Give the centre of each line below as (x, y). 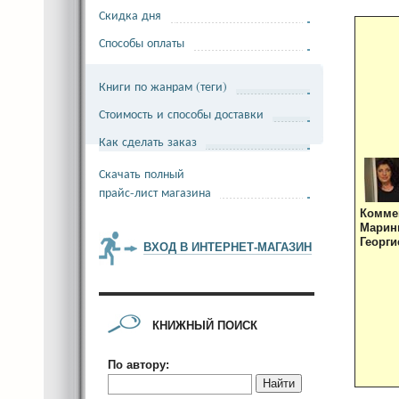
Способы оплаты (142, 42)
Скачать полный (142, 173)
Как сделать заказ (148, 141)
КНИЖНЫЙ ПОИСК (205, 326)
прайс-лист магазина (155, 192)
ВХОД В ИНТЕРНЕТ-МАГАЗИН (228, 247)
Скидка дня (130, 15)
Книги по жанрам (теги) (163, 86)
